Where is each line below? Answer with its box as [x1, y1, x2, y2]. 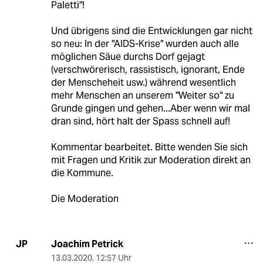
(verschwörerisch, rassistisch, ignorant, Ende [50, 63, 245, 76]
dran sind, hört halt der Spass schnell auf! [50, 114, 230, 127]
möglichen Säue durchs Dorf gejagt [50, 50, 205, 63]
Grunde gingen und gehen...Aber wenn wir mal [50, 102, 250, 114]
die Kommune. [50, 166, 113, 179]
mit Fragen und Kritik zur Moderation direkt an [50, 153, 251, 166]
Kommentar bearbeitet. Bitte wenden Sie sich [50, 140, 248, 153]
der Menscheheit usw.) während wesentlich [50, 76, 236, 89]
